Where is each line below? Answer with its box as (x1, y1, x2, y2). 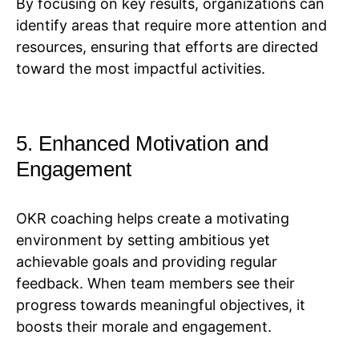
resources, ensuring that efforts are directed (16, 38, 318, 56)
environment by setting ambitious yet (16, 232, 270, 249)
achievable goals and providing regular (16, 253, 277, 271)
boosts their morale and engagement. (16, 318, 276, 336)
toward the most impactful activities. (16, 60, 265, 78)
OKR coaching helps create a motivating (16, 210, 289, 228)
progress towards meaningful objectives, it (16, 296, 305, 314)
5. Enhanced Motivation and (16, 131, 268, 156)
